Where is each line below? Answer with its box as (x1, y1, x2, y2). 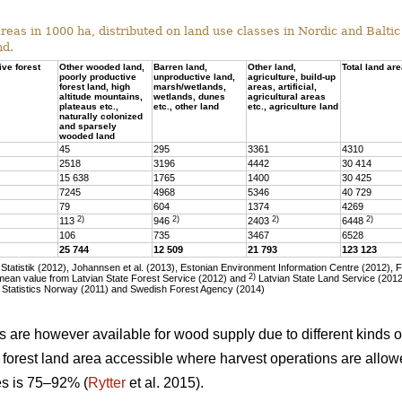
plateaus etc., (59, 101, 118, 112)
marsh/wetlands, (153, 82, 226, 92)
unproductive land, (153, 72, 235, 83)
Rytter (88, 375, 126, 391)
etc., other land (153, 101, 219, 112)
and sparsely (59, 121, 117, 132)
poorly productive (59, 72, 136, 83)
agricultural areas (248, 92, 326, 102)
